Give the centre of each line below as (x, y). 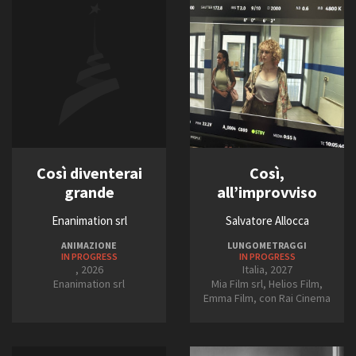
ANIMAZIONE (89, 246)
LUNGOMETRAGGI (267, 246)
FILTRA (145, 52)
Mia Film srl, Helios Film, (267, 284)
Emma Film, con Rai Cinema (267, 298)
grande (89, 192)
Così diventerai (89, 173)
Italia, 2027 (267, 270)
